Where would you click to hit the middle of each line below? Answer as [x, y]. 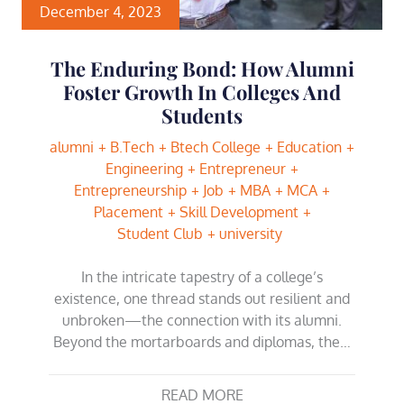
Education [309, 147]
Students [202, 115]
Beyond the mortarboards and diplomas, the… [202, 342]
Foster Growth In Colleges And [202, 92]
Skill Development [239, 212]
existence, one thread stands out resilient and [202, 298]
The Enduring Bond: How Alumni [202, 69]
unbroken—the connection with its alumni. [202, 320]
